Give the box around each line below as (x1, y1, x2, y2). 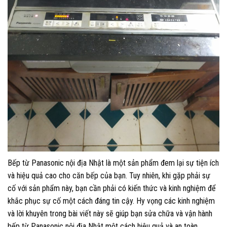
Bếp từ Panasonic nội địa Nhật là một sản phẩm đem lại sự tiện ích (8, 158, 219, 168)
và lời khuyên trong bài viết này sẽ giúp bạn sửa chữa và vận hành (8, 208, 212, 218)
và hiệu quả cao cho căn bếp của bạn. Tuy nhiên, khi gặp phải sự (8, 170, 210, 180)
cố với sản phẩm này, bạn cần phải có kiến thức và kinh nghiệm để (8, 183, 216, 193)
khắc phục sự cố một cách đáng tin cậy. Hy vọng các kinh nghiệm (8, 196, 215, 206)
